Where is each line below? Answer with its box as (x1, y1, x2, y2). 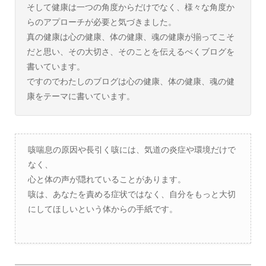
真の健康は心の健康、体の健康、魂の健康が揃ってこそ (26, 31, 235, 42)
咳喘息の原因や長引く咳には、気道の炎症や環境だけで (27, 144, 236, 154)
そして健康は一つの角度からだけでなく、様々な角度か (26, 2, 235, 12)
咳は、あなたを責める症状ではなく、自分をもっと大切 (27, 189, 236, 199)
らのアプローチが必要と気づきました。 (26, 17, 176, 27)
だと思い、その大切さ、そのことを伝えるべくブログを (26, 46, 235, 56)
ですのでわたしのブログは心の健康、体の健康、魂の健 (26, 76, 235, 86)
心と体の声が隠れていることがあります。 (27, 174, 186, 184)
